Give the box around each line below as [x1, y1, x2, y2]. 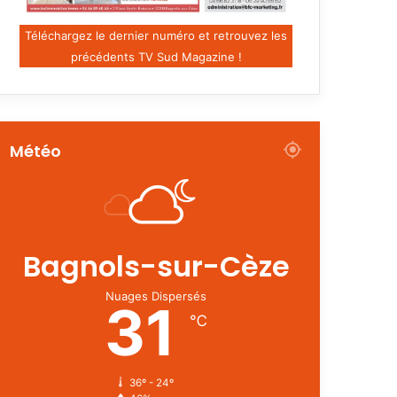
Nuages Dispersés [105, 288, 206, 303]
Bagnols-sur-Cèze [22, 245, 290, 286]
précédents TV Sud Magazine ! [70, 49, 242, 64]
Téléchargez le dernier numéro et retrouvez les [25, 27, 287, 43]
